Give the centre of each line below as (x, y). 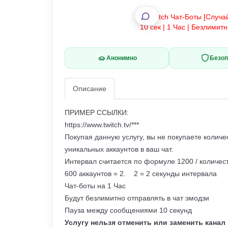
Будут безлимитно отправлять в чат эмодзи (137, 198)
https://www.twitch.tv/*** (102, 125)
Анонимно (121, 58)
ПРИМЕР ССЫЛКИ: (97, 113)
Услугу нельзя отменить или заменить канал (145, 223)
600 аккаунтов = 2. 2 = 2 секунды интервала (142, 174)
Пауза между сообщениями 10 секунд (128, 210)
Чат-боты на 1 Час (95, 186)
